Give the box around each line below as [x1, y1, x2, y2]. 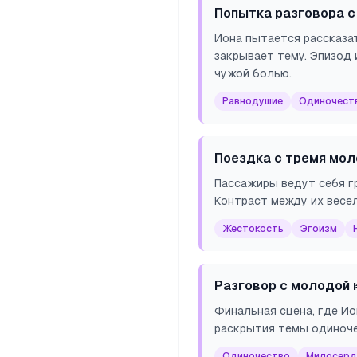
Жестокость [222, 223, 284, 234]
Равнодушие [222, 96, 283, 107]
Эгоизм [300, 223, 337, 234]
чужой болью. [214, 67, 292, 80]
